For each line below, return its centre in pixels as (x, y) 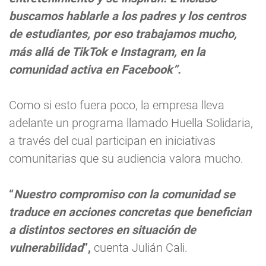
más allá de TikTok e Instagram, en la (107, 52)
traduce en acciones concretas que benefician (130, 212)
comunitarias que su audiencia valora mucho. (126, 159)
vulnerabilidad (46, 248)
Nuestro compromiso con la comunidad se (124, 194)
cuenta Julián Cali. (139, 248)
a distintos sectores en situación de (102, 230)
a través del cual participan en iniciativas (112, 141)
